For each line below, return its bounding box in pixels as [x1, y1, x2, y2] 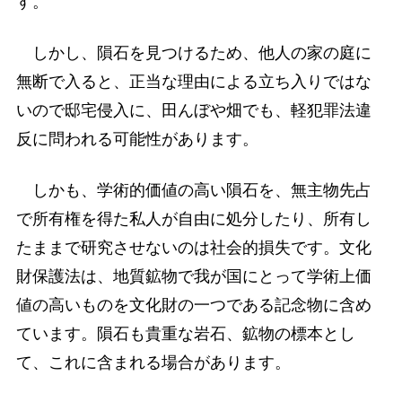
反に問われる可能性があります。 [15, 129, 258, 148]
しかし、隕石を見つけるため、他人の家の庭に [15, 43, 371, 62]
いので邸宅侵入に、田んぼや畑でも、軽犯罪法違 [15, 100, 371, 119]
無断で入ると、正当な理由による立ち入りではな [15, 72, 371, 91]
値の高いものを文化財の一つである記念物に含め [15, 296, 371, 315]
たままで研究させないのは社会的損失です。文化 [15, 239, 371, 258]
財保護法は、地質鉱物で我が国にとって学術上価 [15, 267, 371, 286]
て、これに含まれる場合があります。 [15, 354, 291, 372]
